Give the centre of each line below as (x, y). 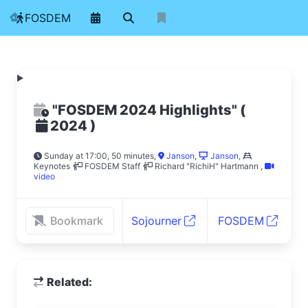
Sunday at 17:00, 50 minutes (98, 156)
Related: (69, 282)
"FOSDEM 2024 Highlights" (145, 110)
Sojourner (157, 221)
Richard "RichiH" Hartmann (206, 166)
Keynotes (52, 166)
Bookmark (77, 221)
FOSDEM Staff (111, 166)
